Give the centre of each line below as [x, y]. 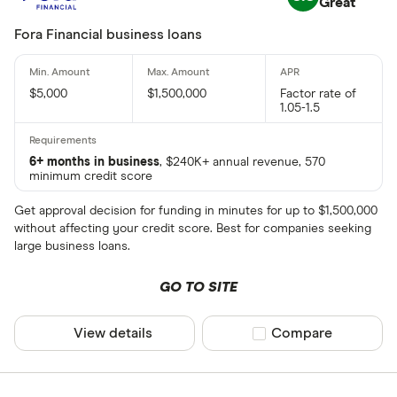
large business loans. [72, 247]
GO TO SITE [198, 288]
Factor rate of [318, 94]
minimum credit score [91, 177]
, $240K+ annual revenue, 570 [242, 163]
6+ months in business [94, 163]
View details [113, 334]
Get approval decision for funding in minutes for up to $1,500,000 [196, 211]
